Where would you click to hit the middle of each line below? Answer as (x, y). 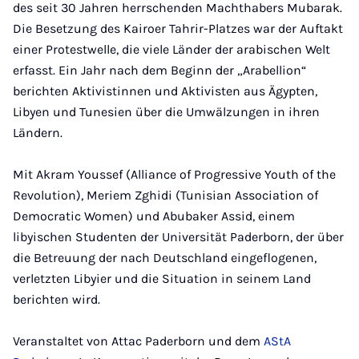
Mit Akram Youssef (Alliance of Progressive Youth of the (174, 174)
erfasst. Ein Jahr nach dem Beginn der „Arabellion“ (159, 70)
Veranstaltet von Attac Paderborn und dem (138, 341)
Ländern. (38, 133)
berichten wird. (56, 299)
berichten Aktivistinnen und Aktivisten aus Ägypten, (165, 91)
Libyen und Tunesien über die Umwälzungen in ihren (166, 112)
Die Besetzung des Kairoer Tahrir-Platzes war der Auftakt (178, 28)
